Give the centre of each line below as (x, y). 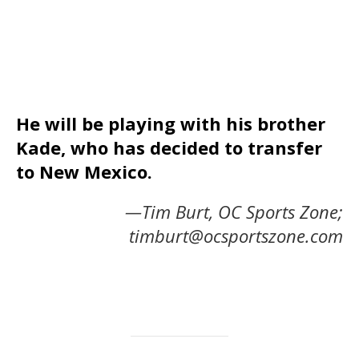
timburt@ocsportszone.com (236, 236)
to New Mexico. (84, 172)
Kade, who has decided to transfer (169, 148)
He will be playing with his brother (171, 124)
